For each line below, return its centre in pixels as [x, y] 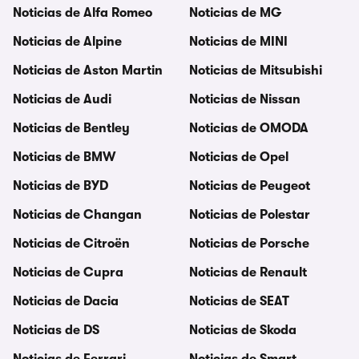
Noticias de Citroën [71, 244]
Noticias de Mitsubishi [256, 71]
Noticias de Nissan [245, 99]
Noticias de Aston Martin [88, 71]
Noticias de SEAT [239, 301]
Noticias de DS [56, 330]
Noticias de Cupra [68, 272]
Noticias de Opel [239, 157]
